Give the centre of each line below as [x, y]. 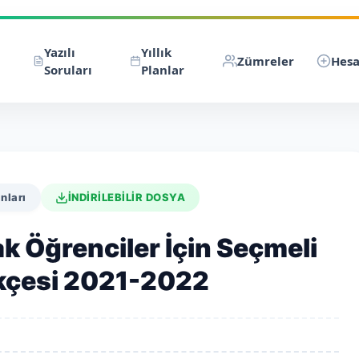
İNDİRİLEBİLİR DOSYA [127, 197]
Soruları [68, 70]
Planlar [162, 70]
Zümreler [265, 61]
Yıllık [156, 52]
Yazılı [59, 52]
